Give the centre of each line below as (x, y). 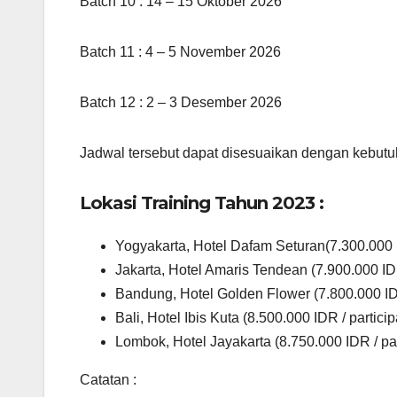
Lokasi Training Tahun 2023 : (202, 202)
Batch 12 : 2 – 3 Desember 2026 (181, 102)
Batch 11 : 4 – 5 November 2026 (180, 51)
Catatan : (108, 380)
